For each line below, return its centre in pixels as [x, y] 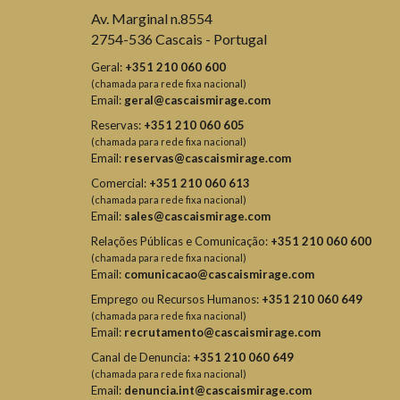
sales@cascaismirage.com [197, 217]
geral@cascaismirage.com [197, 100]
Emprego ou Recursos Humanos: [176, 300]
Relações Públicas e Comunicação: [181, 242]
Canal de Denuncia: [142, 358]
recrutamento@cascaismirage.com [222, 333]
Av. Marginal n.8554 [154, 19]
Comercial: [120, 183]
